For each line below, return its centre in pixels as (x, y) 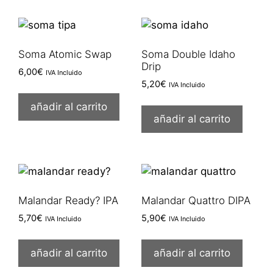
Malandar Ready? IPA (68, 201)
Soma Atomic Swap (65, 55)
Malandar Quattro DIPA (196, 201)
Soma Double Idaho (188, 55)
